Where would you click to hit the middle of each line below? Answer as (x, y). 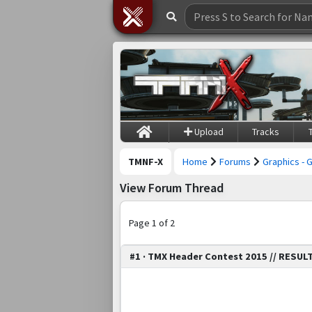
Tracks (266, 131)
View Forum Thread (172, 188)
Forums (235, 161)
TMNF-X (146, 161)
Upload (208, 131)
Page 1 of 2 (152, 223)
